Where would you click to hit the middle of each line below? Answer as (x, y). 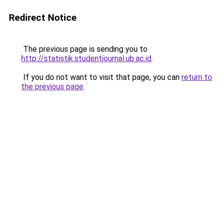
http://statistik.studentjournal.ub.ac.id (86, 58)
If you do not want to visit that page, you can (101, 77)
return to (197, 77)
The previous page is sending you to (84, 49)
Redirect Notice (43, 18)
